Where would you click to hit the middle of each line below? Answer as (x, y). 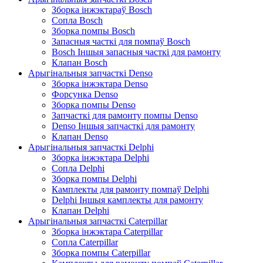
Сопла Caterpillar (85, 242)
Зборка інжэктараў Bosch (102, 9)
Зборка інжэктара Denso (100, 83)
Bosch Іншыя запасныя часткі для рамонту (136, 52)
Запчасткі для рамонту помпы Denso (125, 115)
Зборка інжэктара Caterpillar (107, 231)
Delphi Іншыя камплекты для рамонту (127, 200)
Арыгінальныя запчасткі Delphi (91, 147)
